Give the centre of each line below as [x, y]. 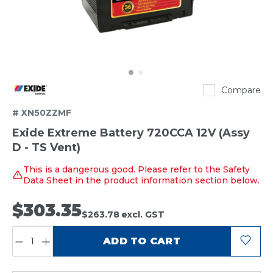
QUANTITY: [35, 230]
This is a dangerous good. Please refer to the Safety [136, 170]
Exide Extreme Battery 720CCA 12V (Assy [131, 133]
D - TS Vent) [46, 148]
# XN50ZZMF [42, 113]
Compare [241, 90]
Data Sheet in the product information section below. [141, 181]
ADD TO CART [142, 241]
